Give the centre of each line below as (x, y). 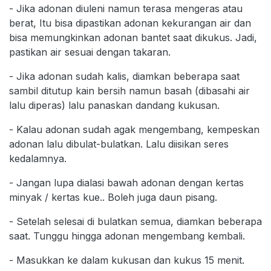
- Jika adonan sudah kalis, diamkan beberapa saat (124, 76)
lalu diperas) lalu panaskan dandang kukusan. (114, 105)
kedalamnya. (38, 158)
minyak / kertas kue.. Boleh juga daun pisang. (113, 197)
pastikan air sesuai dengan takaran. (90, 52)
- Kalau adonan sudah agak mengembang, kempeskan (134, 129)
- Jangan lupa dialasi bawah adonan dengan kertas (126, 182)
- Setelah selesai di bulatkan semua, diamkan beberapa (135, 221)
